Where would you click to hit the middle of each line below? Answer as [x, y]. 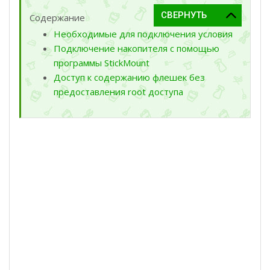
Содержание [57, 17]
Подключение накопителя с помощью [137, 48]
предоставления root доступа [118, 91]
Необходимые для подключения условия [143, 33]
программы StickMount [102, 62]
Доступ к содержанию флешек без [129, 77]
